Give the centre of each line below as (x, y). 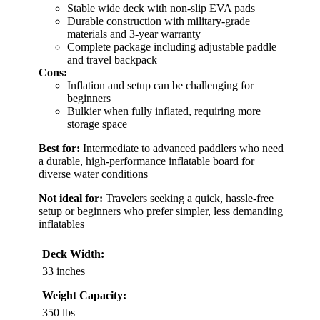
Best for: (59, 149)
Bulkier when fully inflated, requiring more (164, 111)
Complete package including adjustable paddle (172, 47)
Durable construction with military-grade (159, 21)
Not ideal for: (71, 199)
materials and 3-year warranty (134, 34)
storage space (97, 124)
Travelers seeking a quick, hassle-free (188, 199)
